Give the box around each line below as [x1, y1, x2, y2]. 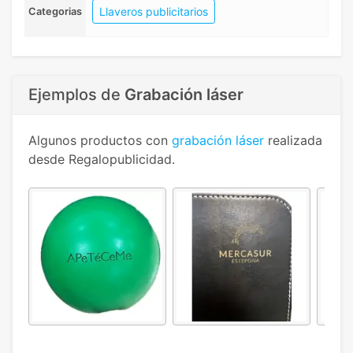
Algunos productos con [28, 132, 172, 149]
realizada [264, 132, 322, 149]
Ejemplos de [28, 85, 124, 105]
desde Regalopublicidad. [28, 151, 175, 168]
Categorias [28, 6, 82, 18]
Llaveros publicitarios [99, 5, 208, 19]
